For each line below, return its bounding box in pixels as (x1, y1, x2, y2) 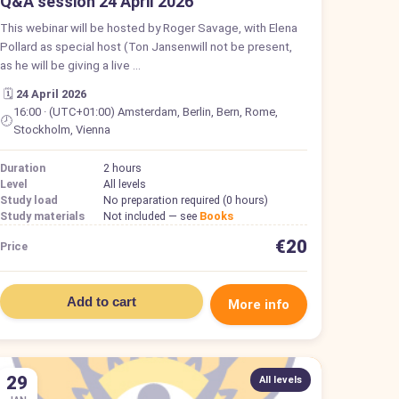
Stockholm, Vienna (12, 122, 110, 136)
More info (227, 296, 289, 313)
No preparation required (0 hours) (103, 192, 269, 207)
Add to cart (67, 293, 137, 309)
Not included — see (103, 208, 200, 223)
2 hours (103, 160, 142, 175)
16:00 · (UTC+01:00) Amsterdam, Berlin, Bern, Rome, (12, 104, 278, 118)
